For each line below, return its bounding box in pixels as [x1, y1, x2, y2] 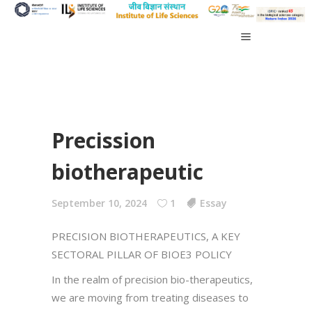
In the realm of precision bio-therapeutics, [52, 272, 253, 286]
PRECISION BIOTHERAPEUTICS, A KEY [52, 228, 240, 243]
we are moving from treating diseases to [52, 290, 249, 304]
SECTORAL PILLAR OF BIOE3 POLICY [52, 247, 232, 261]
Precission [52, 125, 155, 155]
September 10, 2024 [52, 196, 147, 210]
